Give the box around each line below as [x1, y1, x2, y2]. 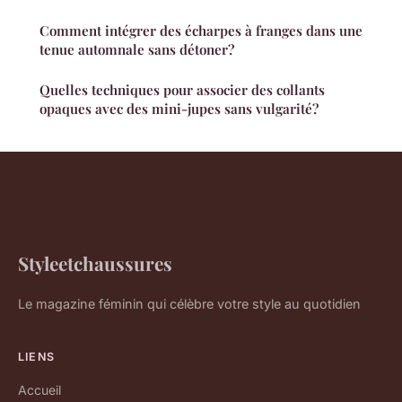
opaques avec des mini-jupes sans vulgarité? [39, 100, 319, 118]
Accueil [18, 382, 61, 398]
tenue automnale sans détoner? [39, 40, 234, 59]
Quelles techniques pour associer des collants [39, 81, 325, 100]
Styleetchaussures [18, 250, 172, 276]
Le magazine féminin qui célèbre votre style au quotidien [18, 296, 361, 312]
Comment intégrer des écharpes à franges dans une [39, 22, 363, 40]
